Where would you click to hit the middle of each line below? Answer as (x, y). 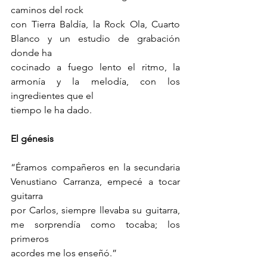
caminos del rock (47, 10)
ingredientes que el (52, 96)
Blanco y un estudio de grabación (95, 39)
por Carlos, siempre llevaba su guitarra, (95, 210)
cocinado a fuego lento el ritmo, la (95, 67)
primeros (30, 239)
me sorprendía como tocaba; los (95, 225)
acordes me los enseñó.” (64, 253)
